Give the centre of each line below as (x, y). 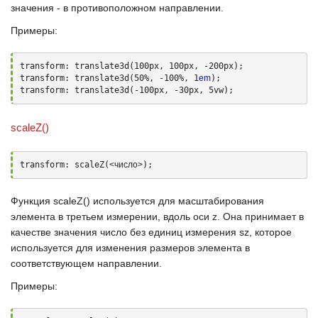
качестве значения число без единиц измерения (125, 232)
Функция (32, 201)
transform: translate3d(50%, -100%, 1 (109, 78)
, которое (270, 232)
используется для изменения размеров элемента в (130, 248)
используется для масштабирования (177, 201)
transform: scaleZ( (65, 165)
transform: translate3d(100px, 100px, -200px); (132, 66)
